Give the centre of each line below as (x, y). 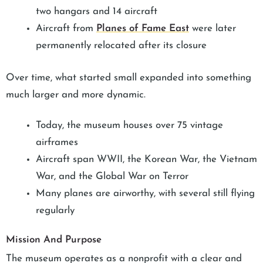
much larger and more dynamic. (76, 95)
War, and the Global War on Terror (112, 176)
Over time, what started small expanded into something (129, 77)
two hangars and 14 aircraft (97, 12)
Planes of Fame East (143, 29)
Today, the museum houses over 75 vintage (129, 125)
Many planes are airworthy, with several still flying (145, 193)
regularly (55, 210)
